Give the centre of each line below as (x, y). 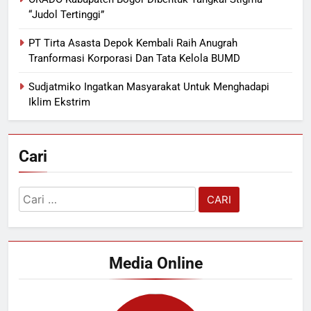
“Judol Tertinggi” (66, 15)
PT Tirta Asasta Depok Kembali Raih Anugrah (133, 43)
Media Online (155, 263)
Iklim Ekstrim (59, 102)
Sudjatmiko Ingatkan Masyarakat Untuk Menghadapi (149, 87)
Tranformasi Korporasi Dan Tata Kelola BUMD (134, 59)
